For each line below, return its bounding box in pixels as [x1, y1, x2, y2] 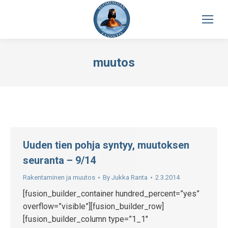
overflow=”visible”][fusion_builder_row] [23, 202, 164, 211]
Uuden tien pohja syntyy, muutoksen [23, 139, 189, 151]
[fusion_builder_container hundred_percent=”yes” [23, 189, 199, 198]
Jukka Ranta [111, 174, 148, 181]
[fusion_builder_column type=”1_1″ [23, 214, 148, 224]
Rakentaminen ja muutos [23, 174, 95, 181]
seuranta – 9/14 [23, 154, 96, 166]
